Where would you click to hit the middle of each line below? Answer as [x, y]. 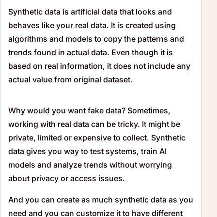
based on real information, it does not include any [99, 66]
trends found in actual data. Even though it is [91, 52]
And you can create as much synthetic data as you [101, 199]
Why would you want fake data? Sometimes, [89, 110]
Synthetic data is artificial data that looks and [90, 11]
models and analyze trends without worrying [90, 164]
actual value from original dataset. [70, 79]
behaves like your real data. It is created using [92, 25]
